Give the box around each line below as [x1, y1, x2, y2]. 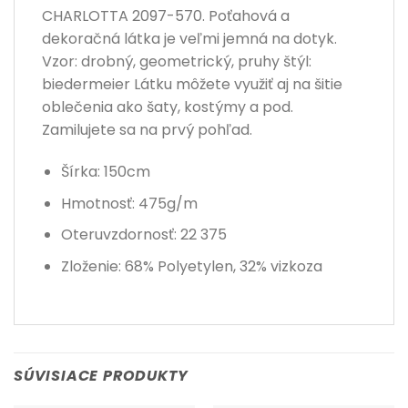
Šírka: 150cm [60, 161, 150, 183]
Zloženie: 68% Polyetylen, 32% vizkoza [60, 255, 322, 277]
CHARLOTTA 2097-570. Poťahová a [42, 5, 290, 27]
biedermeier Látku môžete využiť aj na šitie [42, 74, 342, 96]
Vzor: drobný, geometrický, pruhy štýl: [42, 51, 311, 73]
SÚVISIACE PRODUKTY [14, 364, 189, 386]
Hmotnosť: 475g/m [60, 192, 198, 214]
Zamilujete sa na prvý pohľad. [42, 119, 252, 141]
